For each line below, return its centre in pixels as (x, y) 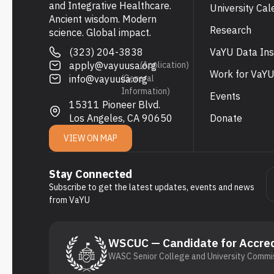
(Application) (165, 65)
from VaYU (69, 200)
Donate (226, 118)
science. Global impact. (100, 33)
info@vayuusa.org (109, 79)
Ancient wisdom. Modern (103, 19)
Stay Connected (91, 174)
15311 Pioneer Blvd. (118, 105)
